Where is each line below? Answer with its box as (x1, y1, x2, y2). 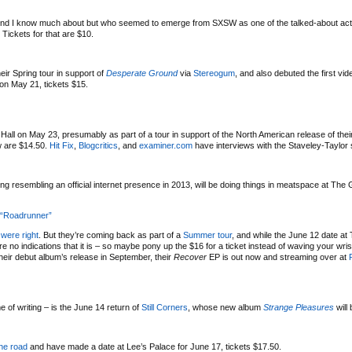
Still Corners (141, 302, 188, 312)
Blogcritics (79, 141, 118, 150)
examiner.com (139, 141, 192, 150)
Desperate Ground (106, 68, 178, 78)
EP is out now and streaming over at (207, 252, 349, 262)
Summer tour (183, 230, 232, 240)
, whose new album (188, 302, 263, 312)
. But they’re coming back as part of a (38, 230, 183, 240)
